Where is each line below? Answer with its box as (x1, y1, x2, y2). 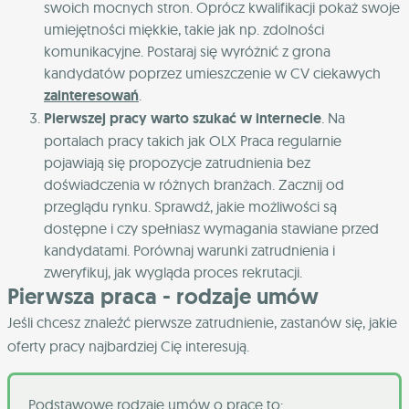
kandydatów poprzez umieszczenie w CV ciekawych (44, 64, 381, 83)
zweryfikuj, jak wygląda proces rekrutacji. (44, 263, 302, 282)
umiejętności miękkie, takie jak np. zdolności (44, 20, 324, 39)
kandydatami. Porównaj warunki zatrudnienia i (44, 241, 335, 260)
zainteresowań (44, 86, 139, 106)
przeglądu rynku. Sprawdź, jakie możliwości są (44, 197, 337, 216)
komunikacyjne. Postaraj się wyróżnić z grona (44, 42, 330, 61)
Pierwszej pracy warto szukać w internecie (44, 109, 321, 129)
